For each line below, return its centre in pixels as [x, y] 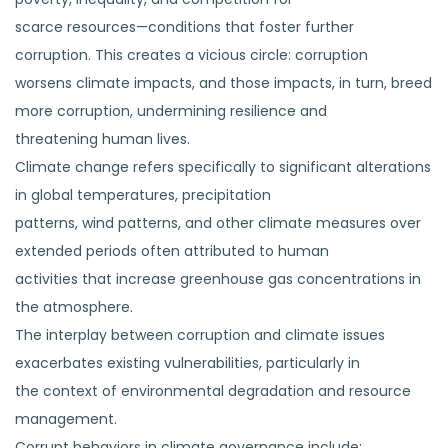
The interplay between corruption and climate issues [200, 334]
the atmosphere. [74, 306]
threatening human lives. [102, 138]
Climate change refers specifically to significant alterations [223, 166]
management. [66, 418]
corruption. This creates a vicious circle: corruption [191, 54]
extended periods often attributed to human [172, 250]
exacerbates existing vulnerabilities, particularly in [187, 362]
